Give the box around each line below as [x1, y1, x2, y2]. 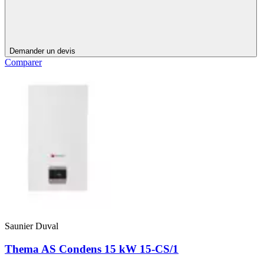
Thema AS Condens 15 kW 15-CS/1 [5, 243, 179, 256]
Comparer [5, 57, 42, 68]
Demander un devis [9, 47, 75, 56]
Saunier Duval [5, 221, 58, 232]
